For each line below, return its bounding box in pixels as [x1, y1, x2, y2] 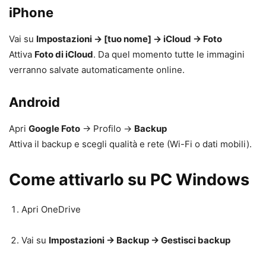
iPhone [9, 4, 53, 20]
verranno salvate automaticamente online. [9, 64, 185, 75]
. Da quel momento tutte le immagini [93, 48, 245, 60]
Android [9, 94, 60, 110]
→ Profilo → [80, 122, 134, 134]
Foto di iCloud [34, 48, 93, 60]
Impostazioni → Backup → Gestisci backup [49, 234, 230, 246]
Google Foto [28, 122, 80, 134]
